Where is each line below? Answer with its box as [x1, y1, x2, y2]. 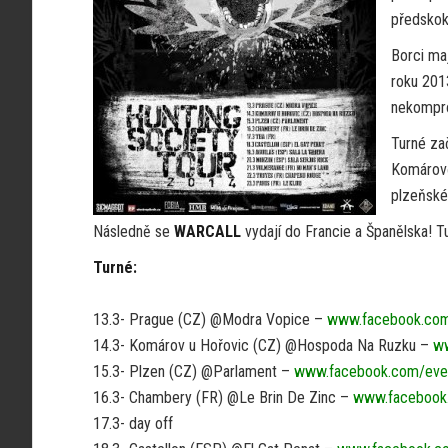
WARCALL [174, 222, 245, 241]
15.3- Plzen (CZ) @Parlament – [93, 362, 294, 381]
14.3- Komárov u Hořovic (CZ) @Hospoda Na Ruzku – [93, 336, 433, 355]
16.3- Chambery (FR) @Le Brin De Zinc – [93, 388, 353, 407]
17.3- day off [93, 414, 173, 433]
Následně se [93, 222, 174, 241]
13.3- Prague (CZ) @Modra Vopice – [93, 310, 327, 329]
